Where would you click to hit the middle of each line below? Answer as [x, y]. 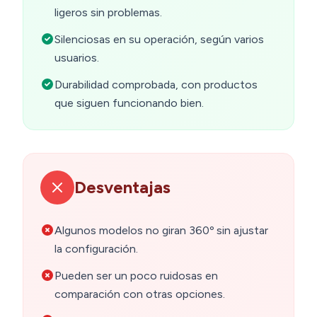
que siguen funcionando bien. [129, 103]
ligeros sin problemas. [108, 13]
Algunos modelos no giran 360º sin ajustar [161, 231]
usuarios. [77, 58]
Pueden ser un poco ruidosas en [136, 276]
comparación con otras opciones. [140, 294]
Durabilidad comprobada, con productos [156, 85]
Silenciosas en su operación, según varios [159, 40]
